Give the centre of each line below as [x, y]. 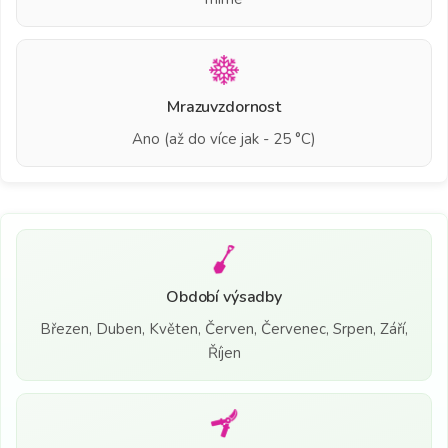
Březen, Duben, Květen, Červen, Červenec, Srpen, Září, [224, 329]
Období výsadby [224, 297]
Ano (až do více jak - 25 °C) [224, 139]
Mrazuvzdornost [224, 107]
